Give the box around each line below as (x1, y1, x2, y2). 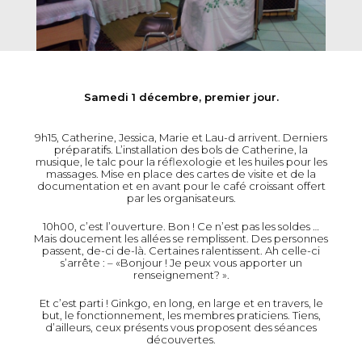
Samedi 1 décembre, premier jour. (83, 90, 279, 104)
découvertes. (146, 333, 216, 347)
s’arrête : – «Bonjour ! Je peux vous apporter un (60, 256, 302, 270)
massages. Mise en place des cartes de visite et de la (46, 167, 316, 181)
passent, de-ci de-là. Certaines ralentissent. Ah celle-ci (42, 244, 320, 258)
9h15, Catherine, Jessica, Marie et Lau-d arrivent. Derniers (35, 131, 327, 145)
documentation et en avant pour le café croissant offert (36, 179, 326, 193)
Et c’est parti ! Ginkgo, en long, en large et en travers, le (39, 297, 323, 310)
